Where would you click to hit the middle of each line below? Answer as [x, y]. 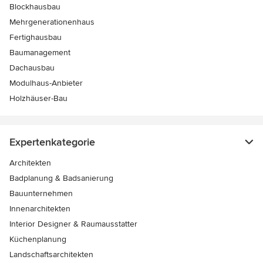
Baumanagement [40, 53]
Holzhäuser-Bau [38, 99]
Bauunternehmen [41, 194]
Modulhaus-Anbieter [46, 83]
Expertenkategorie [52, 142]
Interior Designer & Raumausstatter [73, 224]
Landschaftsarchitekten [51, 255]
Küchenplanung [38, 240]
